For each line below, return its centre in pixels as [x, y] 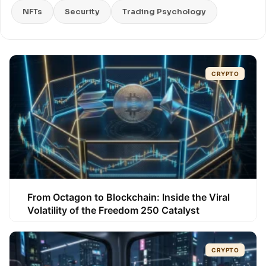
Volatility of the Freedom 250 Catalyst [113, 210]
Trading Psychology [164, 12]
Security [82, 12]
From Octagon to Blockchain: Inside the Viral [129, 197]
